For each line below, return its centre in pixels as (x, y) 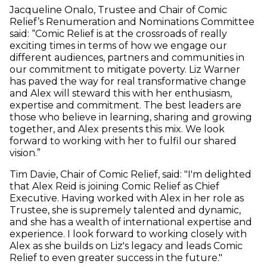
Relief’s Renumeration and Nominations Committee (132, 22)
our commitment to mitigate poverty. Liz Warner (125, 70)
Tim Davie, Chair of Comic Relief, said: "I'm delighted (131, 175)
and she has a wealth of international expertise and (131, 222)
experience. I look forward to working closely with (128, 234)
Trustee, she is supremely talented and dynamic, (125, 210)
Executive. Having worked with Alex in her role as (127, 198)
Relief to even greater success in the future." (116, 258)
